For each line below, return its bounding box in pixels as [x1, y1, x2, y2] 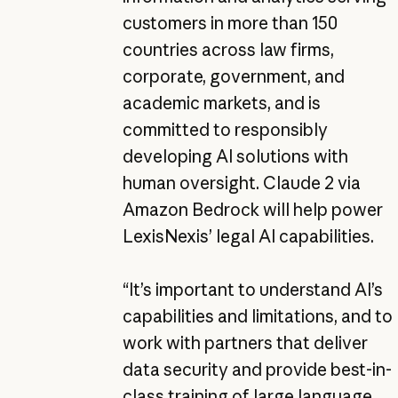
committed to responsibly [122, 119, 328, 141]
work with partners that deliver [122, 332, 368, 354]
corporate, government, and [122, 66, 345, 88]
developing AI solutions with [122, 146, 348, 168]
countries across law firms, [122, 39, 334, 61]
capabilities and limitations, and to [122, 306, 393, 328]
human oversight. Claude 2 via [122, 172, 361, 195]
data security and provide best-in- [122, 359, 392, 381]
